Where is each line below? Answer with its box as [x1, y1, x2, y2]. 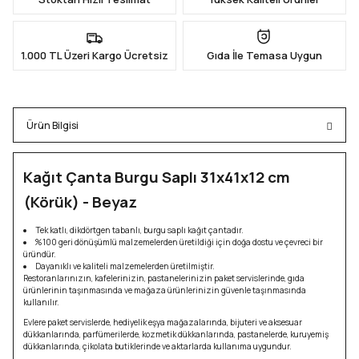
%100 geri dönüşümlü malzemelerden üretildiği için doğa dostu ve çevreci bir [35, 236, 324, 248]
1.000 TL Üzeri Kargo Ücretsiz [21, 48, 168, 63]
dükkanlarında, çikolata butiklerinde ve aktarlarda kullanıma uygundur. [23, 341, 292, 352]
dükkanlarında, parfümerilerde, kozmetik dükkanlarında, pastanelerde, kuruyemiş [23, 329, 329, 340]
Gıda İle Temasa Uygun [207, 48, 322, 63]
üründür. [23, 248, 56, 260]
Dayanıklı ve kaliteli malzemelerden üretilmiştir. [35, 260, 216, 272]
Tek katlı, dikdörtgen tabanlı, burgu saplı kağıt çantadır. [35, 224, 244, 236]
